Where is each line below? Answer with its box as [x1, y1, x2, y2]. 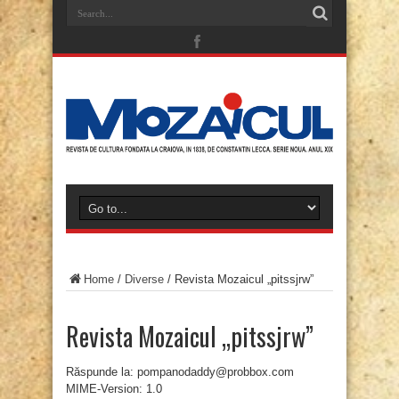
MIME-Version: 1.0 [66, 382, 162, 396]
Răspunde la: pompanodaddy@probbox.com [66, 365, 294, 379]
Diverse [125, 273, 164, 287]
